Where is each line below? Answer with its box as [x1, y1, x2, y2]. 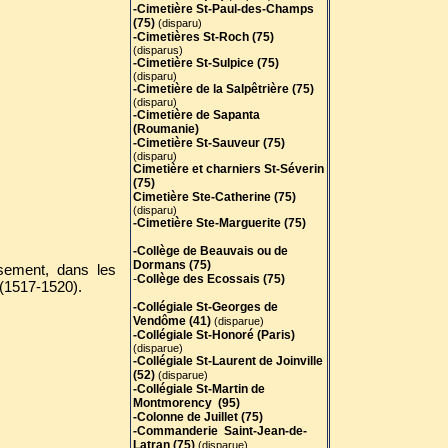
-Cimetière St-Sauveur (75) [132, 136, 285, 150]
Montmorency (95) [132, 396, 240, 410]
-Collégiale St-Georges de [132, 300, 278, 314]
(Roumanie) [132, 122, 199, 136]
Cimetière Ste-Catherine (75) [132, 190, 296, 204]
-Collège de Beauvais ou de [132, 244, 288, 258]
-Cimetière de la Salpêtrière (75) [132, 82, 314, 96]
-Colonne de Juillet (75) [132, 410, 263, 424]
